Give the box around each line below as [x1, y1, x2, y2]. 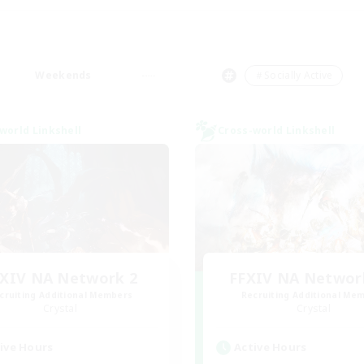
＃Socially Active [253, 68, 333, 82]
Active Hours [234, 340, 307, 354]
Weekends [35, 68, 92, 82]
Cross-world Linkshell [218, 123, 336, 137]
